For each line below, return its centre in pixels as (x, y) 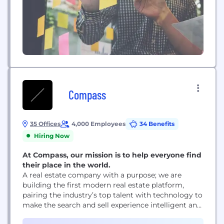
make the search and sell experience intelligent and (112, 205)
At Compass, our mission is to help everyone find (112, 155)
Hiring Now (52, 135)
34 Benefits (157, 123)
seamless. (39, 215)
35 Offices (45, 123)
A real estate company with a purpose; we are (102, 175)
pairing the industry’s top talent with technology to (112, 195)
